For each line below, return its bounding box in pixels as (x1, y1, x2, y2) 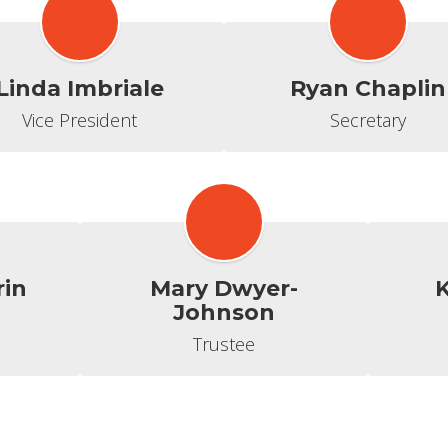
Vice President (22, 108, 138, 132)
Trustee (193, 332, 255, 356)
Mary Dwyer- (150, 275, 298, 302)
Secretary (330, 108, 407, 132)
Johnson (173, 299, 275, 326)
